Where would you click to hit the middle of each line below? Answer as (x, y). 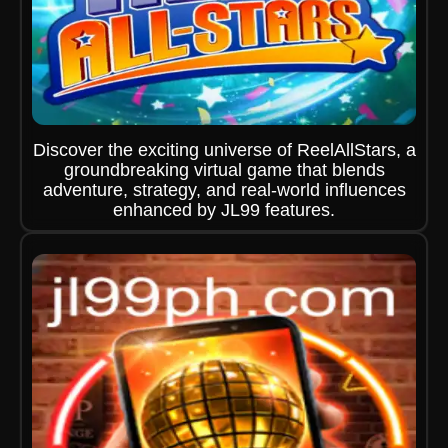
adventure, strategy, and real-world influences (224, 190)
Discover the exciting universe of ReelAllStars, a (224, 150)
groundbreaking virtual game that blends (224, 170)
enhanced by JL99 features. (224, 210)
